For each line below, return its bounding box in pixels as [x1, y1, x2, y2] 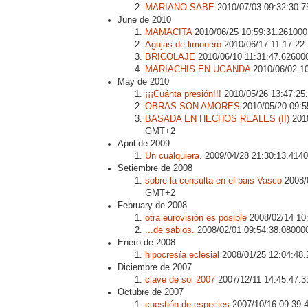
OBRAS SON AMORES [145, 101, 240, 111]
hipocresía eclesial [145, 250, 219, 260]
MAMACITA [145, 27, 192, 37]
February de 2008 [118, 200, 187, 210]
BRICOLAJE [145, 52, 195, 62]
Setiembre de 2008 [118, 163, 192, 173]
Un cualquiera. [145, 151, 202, 161]
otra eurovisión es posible [145, 212, 247, 223]
